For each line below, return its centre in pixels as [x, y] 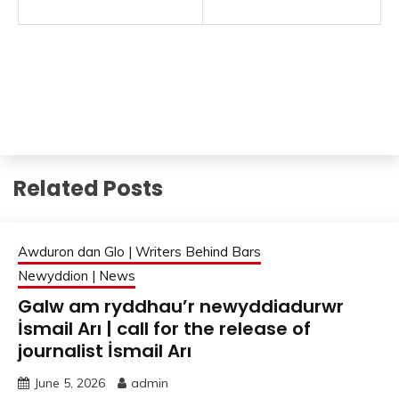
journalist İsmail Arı [105, 350]
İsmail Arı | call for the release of [164, 328]
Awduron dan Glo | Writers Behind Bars [139, 251]
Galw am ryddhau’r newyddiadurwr [181, 306]
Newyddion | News [77, 275]
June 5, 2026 [69, 383]
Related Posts [88, 188]
